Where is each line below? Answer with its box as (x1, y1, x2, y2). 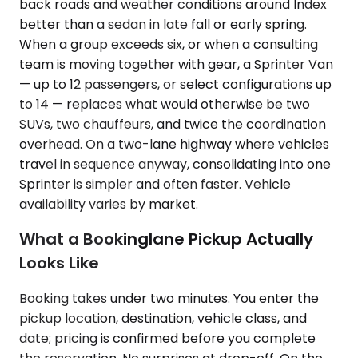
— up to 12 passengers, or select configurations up (19, 74, 332, 93)
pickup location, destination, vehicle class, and (19, 308, 307, 328)
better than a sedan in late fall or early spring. (19, 14, 307, 34)
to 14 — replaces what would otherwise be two (19, 94, 310, 113)
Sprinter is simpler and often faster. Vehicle (19, 174, 291, 193)
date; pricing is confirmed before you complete (19, 328, 316, 348)
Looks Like (19, 252, 99, 275)
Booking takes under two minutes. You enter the (19, 288, 319, 308)
